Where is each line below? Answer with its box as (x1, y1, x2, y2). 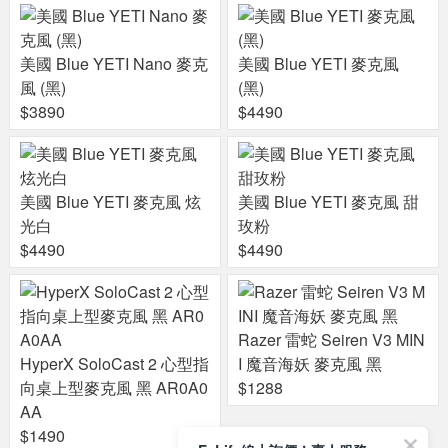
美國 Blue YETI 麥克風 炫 (20, 190, 201, 214)
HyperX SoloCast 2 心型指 (20, 352, 209, 376)
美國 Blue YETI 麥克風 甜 (238, 190, 419, 214)
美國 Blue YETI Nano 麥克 (20, 52, 208, 76)
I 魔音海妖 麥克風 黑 (238, 352, 382, 376)
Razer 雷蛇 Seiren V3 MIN (238, 328, 425, 352)
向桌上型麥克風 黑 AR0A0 (20, 376, 208, 400)
